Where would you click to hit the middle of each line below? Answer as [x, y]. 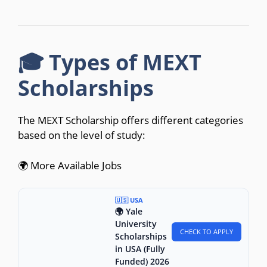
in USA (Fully [140, 249]
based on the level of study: [82, 135]
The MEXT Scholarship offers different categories [131, 120]
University [136, 224]
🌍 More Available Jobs [70, 165]
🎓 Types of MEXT [110, 63]
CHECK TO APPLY [207, 231]
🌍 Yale [129, 212]
